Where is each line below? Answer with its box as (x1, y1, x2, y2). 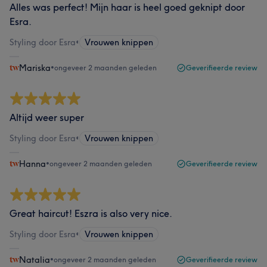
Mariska (19, 63, 51, 73)
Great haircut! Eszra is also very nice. (10, 207, 172, 219)
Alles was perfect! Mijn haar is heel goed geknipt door (10, 1, 245, 13)
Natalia (19, 254, 50, 265)
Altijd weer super (10, 111, 84, 123)
